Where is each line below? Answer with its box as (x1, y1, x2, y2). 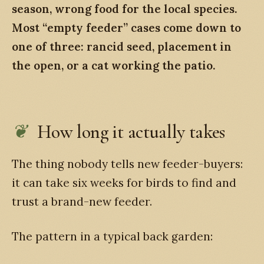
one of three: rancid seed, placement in (12, 39, 232, 54)
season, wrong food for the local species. (12, 2, 237, 16)
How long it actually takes (37, 120, 226, 143)
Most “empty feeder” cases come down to (12, 21, 241, 35)
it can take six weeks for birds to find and (12, 176, 236, 190)
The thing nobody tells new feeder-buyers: (12, 157, 243, 171)
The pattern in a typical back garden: (12, 229, 213, 243)
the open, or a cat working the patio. (12, 58, 215, 72)
